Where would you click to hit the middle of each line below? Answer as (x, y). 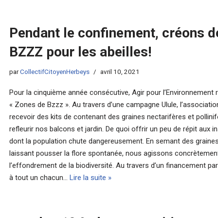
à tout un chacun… (39, 178)
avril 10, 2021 (120, 72)
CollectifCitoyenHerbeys (54, 72)
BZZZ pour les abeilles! (80, 52)
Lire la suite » (90, 178)
